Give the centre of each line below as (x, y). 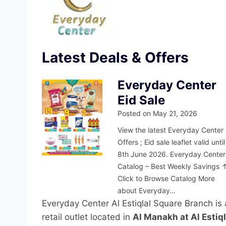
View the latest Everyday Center (171, 130)
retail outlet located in (87, 217)
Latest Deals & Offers (115, 58)
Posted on (135, 114)
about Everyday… (147, 191)
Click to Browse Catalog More (166, 179)
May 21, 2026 (175, 114)
